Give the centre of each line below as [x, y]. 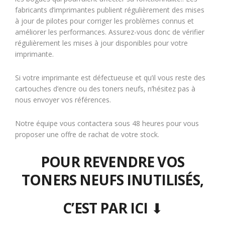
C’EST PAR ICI [105, 208]
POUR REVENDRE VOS [113, 162]
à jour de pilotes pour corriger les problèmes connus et [104, 21]
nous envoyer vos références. [63, 100]
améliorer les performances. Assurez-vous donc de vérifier [110, 32]
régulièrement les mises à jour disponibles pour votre [101, 43]
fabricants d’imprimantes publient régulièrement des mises [110, 10]
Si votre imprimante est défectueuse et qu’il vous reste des [110, 78]
